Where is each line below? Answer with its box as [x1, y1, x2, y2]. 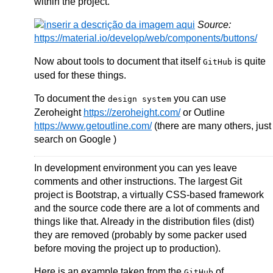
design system [108, 94, 171, 104]
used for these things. [34, 70, 126, 80]
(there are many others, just [152, 121, 271, 131]
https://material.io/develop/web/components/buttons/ [34, 33, 257, 43]
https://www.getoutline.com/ [34, 121, 152, 131]
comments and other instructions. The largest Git [34, 176, 242, 186]
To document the [34, 93, 108, 104]
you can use [171, 93, 226, 104]
